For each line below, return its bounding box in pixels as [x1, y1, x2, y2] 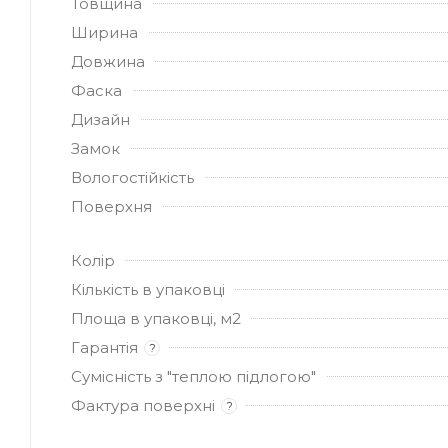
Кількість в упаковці [71, 279, 225, 299]
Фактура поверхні [71, 395, 215, 415]
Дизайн [71, 109, 130, 129]
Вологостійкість [71, 167, 194, 187]
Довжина [71, 51, 145, 71]
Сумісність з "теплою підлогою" [71, 366, 316, 386]
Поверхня [71, 196, 152, 216]
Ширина [71, 22, 138, 42]
